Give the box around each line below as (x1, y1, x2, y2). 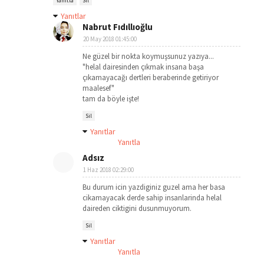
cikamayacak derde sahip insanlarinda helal (82, 193, 222, 203)
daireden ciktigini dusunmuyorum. (82, 203, 192, 213)
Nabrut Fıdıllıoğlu (82, 21, 153, 32)
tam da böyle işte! (82, 94, 139, 104)
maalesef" (82, 83, 114, 93)
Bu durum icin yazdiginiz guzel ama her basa (82, 182, 225, 192)
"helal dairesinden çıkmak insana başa (82, 62, 204, 72)
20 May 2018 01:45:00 (83, 35, 137, 43)
